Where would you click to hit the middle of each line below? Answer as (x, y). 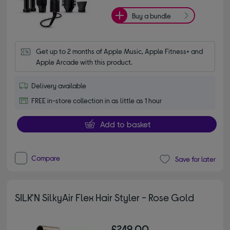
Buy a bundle (151, 15)
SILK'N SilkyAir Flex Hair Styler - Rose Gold (105, 197)
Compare (46, 158)
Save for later (195, 159)
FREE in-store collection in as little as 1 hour (97, 100)
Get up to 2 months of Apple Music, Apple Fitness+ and (120, 51)
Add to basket (125, 124)
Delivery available (59, 85)
